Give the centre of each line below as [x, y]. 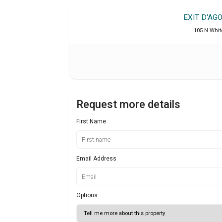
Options [87, 195]
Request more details [128, 105]
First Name [91, 122]
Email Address [96, 158]
